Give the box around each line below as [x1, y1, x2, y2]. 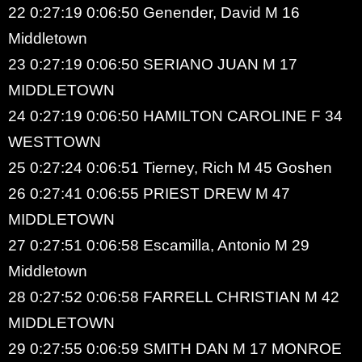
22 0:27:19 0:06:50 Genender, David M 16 [8, 3, 300, 21]
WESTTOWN [8, 133, 101, 150]
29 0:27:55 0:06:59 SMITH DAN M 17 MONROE [8, 339, 342, 357]
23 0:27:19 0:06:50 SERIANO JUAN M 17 [8, 55, 297, 73]
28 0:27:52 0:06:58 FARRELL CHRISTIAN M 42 [8, 288, 339, 305]
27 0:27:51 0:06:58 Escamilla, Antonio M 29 [8, 236, 309, 254]
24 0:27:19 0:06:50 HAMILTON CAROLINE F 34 [8, 107, 343, 124]
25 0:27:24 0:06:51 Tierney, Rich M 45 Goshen [8, 158, 332, 176]
